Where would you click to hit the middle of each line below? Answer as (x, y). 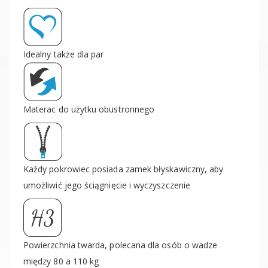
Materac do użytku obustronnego (89, 109)
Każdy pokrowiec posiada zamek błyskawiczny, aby (124, 169)
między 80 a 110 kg (61, 261)
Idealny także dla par (64, 54)
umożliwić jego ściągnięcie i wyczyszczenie (107, 185)
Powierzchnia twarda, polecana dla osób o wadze (121, 245)
